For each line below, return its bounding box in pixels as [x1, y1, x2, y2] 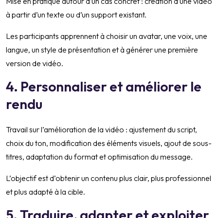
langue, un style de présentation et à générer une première [6, 45, 198, 55]
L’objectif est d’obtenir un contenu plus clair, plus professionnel [6, 173, 211, 183]
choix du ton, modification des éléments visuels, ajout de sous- [6, 138, 212, 148]
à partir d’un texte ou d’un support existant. [6, 10, 146, 20]
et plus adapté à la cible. [6, 187, 85, 197]
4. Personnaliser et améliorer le [6, 78, 201, 95]
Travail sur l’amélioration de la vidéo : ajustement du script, [6, 125, 197, 135]
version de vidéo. [6, 58, 63, 69]
